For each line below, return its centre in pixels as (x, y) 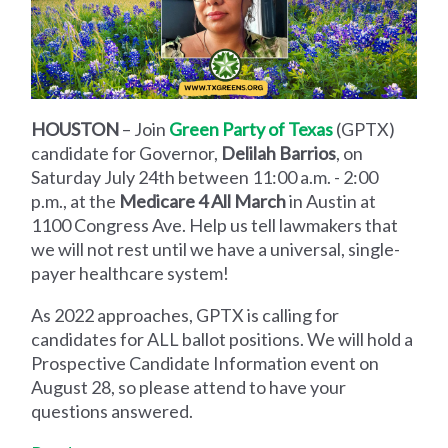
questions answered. (112, 410)
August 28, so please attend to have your (189, 386)
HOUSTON (75, 128)
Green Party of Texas (251, 128)
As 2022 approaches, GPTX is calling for (185, 314)
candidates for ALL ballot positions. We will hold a (222, 338)
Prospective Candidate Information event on (205, 362)
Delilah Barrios (279, 152)
